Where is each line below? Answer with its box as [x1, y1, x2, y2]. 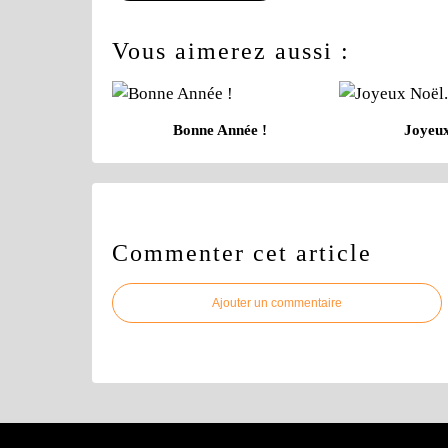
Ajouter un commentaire [212, 295, 342, 310]
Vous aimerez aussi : [112, 37, 350, 64]
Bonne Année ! [173, 121, 268, 138]
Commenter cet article [112, 239, 372, 266]
